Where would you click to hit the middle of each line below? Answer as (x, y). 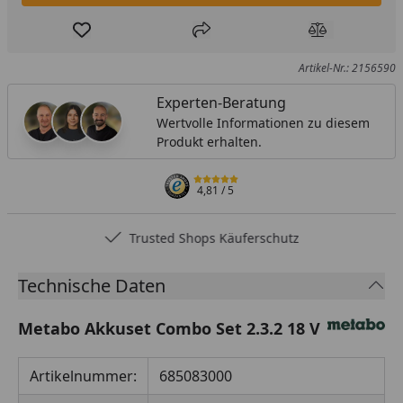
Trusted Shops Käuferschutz (214, 237)
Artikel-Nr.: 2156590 (347, 67)
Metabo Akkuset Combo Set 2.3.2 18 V (169, 328)
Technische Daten (92, 285)
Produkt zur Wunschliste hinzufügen (206, 39)
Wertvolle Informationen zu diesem (263, 122)
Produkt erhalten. (209, 141)
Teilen (220, 39)
